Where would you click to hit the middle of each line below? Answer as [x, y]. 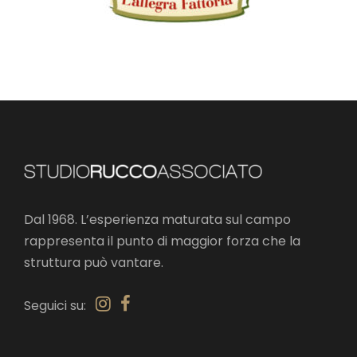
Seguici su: [60, 306]
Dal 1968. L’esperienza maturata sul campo [157, 220]
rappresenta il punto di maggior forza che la [162, 241]
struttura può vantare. [94, 263]
